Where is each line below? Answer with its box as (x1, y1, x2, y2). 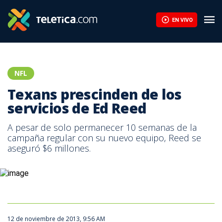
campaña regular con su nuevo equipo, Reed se (7, 132, 201, 144)
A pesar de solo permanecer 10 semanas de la (7, 121, 197, 133)
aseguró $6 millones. (7, 142, 91, 154)
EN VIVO (171, 16, 193, 23)
